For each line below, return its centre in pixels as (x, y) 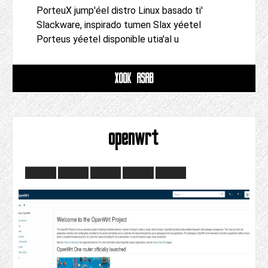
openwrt (134, 138)
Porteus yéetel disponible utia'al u (108, 39)
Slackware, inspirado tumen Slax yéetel (119, 25)
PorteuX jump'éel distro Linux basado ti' (120, 11)
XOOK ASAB (134, 78)
